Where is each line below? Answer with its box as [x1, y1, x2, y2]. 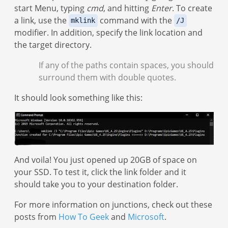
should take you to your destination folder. [14, 178, 178, 190]
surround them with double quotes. [39, 71, 176, 83]
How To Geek [59, 211, 109, 222]
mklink [71, 16, 96, 25]
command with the [97, 14, 174, 26]
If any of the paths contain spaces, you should [39, 59, 214, 71]
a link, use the [14, 14, 69, 26]
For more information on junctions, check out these [14, 198, 212, 210]
